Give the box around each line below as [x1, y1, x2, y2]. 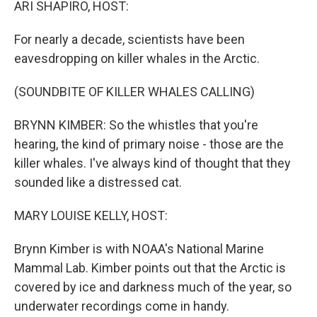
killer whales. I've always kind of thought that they [14, 156, 291, 171]
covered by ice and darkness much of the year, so [14, 279, 292, 294]
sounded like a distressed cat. [14, 175, 182, 190]
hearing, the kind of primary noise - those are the [14, 137, 284, 151]
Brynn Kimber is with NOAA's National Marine [14, 241, 264, 256]
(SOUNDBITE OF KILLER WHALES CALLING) [14, 84, 255, 99]
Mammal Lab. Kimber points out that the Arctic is [14, 260, 286, 275]
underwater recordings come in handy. [14, 299, 229, 313]
